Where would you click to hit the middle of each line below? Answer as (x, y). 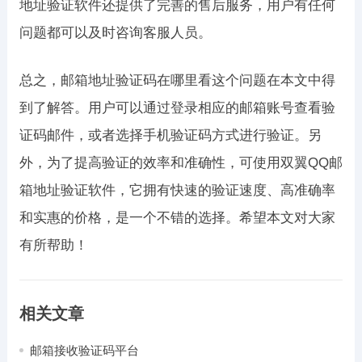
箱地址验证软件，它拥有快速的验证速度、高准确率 (177, 190)
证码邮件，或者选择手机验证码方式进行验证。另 (170, 135)
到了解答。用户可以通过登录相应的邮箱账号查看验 (177, 108)
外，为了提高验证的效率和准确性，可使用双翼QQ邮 (181, 163)
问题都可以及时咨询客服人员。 (115, 33)
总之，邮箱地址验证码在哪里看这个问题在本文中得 (177, 80)
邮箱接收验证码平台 (84, 350)
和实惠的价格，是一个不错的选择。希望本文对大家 (177, 218)
